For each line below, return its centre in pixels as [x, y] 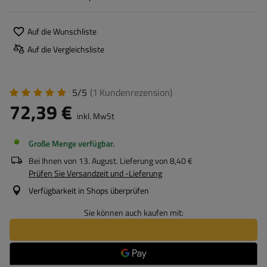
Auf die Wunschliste [62, 31]
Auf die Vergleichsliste [66, 49]
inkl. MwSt [95, 116]
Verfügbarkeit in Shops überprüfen [89, 190]
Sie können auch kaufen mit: [133, 212]
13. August [97, 161]
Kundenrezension [135, 92]
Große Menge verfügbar [71, 143]
